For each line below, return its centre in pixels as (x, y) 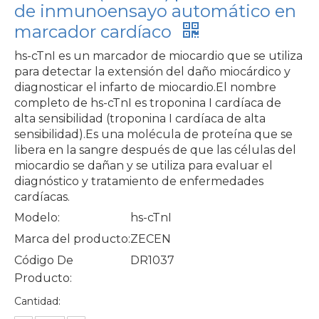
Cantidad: (37, 301)
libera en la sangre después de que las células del (155, 150)
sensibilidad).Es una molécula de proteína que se (153, 134)
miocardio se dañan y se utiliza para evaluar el (143, 165)
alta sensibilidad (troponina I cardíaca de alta (140, 118)
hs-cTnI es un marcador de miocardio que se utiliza (158, 56)
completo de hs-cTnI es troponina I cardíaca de (148, 103)
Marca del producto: (72, 239)
